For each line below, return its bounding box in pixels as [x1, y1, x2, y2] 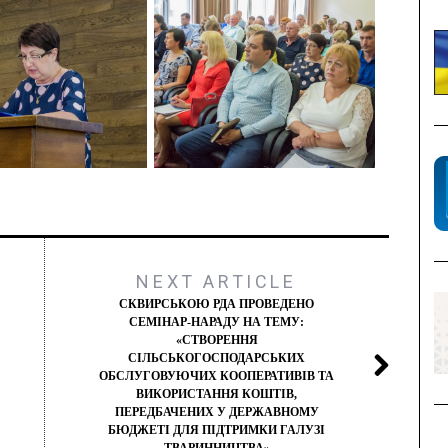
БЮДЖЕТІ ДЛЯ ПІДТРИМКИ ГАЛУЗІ [108, 422, 325, 437]
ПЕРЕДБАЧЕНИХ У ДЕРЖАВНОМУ [114, 404, 319, 419]
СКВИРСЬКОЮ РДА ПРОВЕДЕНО [119, 296, 314, 311]
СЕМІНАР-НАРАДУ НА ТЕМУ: [129, 314, 304, 329]
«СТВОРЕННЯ [175, 332, 258, 347]
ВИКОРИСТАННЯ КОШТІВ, [136, 386, 297, 401]
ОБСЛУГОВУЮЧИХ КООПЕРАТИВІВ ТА [99, 368, 334, 383]
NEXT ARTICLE [136, 270, 297, 292]
